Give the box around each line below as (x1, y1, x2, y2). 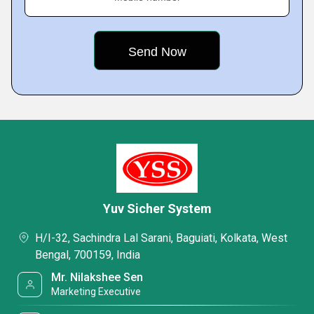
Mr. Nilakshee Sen (51, 271, 144, 284)
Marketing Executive (51, 286, 142, 297)
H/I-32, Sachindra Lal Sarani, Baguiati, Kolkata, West (35, 231, 287, 245)
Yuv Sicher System (102, 201, 212, 216)
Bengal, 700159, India (35, 248, 140, 261)
